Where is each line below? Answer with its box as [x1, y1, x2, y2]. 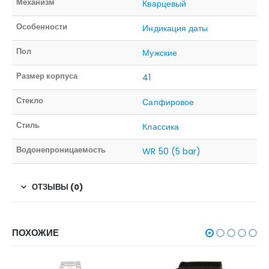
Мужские [142, 46, 177, 59]
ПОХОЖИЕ [12, 226, 59, 239]
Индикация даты [142, 22, 208, 34]
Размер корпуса [16, 70, 78, 82]
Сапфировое [142, 95, 195, 108]
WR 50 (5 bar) [142, 145, 201, 157]
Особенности [16, 20, 68, 32]
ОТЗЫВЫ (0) [32, 181, 83, 193]
